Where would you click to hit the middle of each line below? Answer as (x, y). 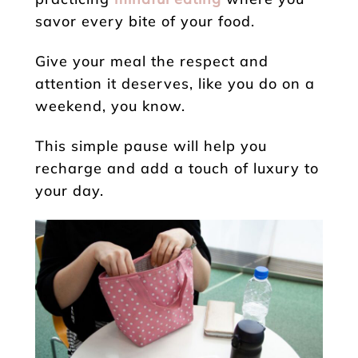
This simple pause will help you (151, 145)
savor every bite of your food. (145, 21)
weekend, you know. (110, 105)
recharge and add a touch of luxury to (177, 168)
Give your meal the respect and (152, 61)
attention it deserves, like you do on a (175, 83)
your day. (70, 190)
